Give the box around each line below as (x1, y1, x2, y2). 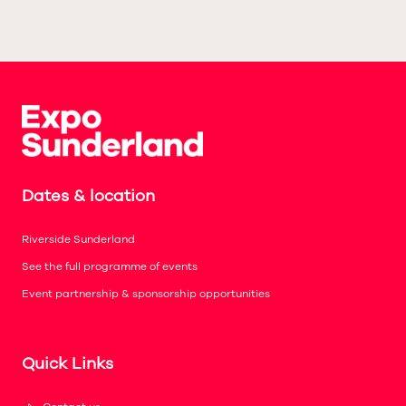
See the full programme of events (22, 259, 198, 275)
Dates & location (22, 185, 155, 208)
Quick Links (22, 353, 113, 375)
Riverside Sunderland (22, 232, 135, 247)
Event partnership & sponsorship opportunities (22, 286, 270, 302)
